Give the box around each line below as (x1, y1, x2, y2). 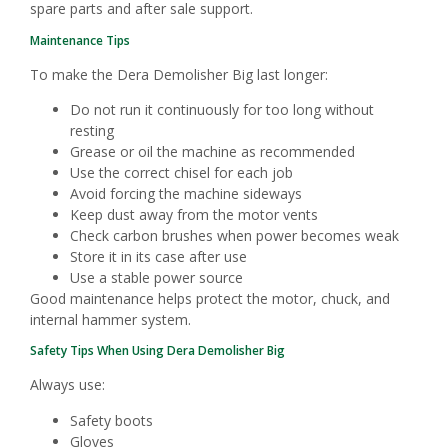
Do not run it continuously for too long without (70, 99, 374, 119)
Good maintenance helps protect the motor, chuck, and (30, 288, 390, 308)
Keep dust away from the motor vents (70, 204, 318, 224)
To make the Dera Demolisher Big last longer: (30, 64, 328, 84)
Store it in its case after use (70, 246, 247, 266)
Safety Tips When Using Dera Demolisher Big (30, 342, 285, 360)
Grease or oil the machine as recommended (70, 141, 355, 161)
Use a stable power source (70, 267, 243, 287)
